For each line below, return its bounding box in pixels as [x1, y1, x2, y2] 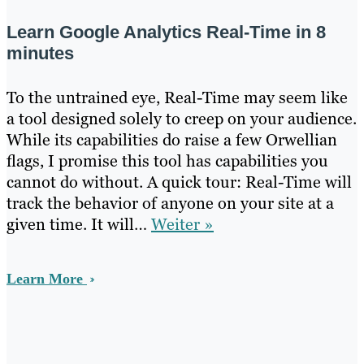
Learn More [6, 271, 87, 288]
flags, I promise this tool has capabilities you [6, 150, 328, 172]
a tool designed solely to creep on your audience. [6, 108, 357, 130]
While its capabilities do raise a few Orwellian [6, 129, 337, 151]
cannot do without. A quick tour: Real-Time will [6, 171, 352, 193]
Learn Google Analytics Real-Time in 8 [6, 22, 326, 43]
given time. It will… [6, 214, 151, 236]
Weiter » [151, 214, 214, 236]
